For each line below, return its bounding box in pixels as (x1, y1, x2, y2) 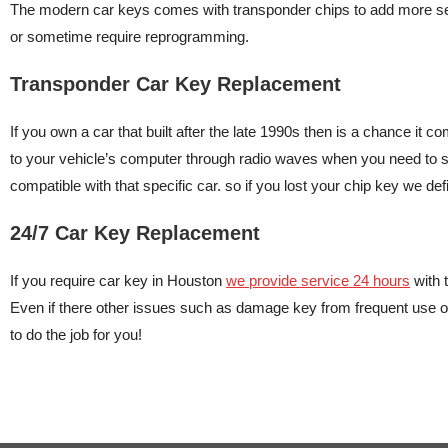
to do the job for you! (10, 326, 142, 343)
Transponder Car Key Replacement (10, 73, 341, 95)
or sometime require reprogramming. (10, 28, 249, 45)
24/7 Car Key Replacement (10, 222, 260, 244)
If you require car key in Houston (10, 272, 226, 289)
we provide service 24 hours (226, 272, 410, 289)
